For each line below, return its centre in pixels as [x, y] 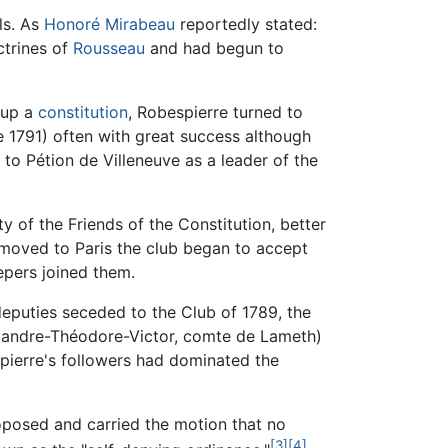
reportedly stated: [246, 24]
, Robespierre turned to [215, 112]
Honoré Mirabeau [109, 24]
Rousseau [109, 48]
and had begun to [214, 48]
